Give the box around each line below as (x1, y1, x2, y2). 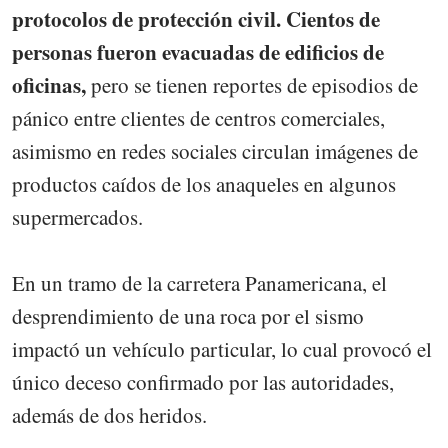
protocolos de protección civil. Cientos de (12, 3, 380, 34)
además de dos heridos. (12, 400, 207, 429)
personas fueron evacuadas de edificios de (12, 36, 384, 67)
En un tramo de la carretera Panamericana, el (12, 268, 387, 297)
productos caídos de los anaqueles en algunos (12, 169, 396, 198)
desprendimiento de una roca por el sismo (12, 301, 364, 330)
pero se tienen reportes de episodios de (86, 70, 418, 99)
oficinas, (12, 69, 86, 100)
